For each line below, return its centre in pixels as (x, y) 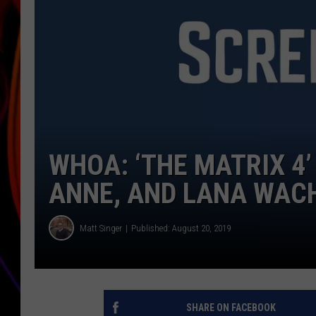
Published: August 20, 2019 (181, 228)
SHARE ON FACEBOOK (231, 308)
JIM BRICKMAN (272, 28)
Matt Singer (101, 228)
